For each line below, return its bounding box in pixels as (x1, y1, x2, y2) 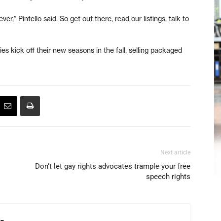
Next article (160, 148, 190, 156)
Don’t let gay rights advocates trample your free (35, 161, 190, 171)
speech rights (146, 172, 190, 181)
